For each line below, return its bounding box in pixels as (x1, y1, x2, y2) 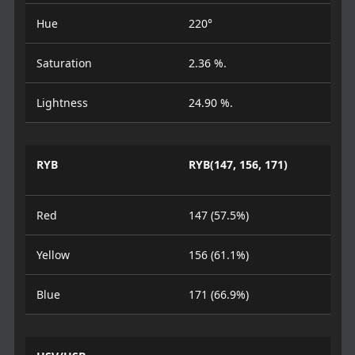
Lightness (36, 95, 88, 110)
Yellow (36, 247, 70, 262)
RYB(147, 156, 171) (189, 157, 288, 172)
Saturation (36, 55, 92, 71)
